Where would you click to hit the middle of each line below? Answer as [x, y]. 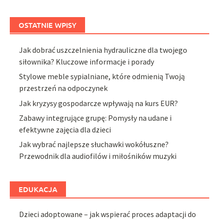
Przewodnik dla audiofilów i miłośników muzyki [98, 156]
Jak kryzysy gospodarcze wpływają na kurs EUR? [99, 103]
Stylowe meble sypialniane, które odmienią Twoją [102, 77]
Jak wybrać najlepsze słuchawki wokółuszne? [94, 144]
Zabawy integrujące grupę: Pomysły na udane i [96, 118]
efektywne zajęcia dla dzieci [65, 129]
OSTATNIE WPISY [47, 25]
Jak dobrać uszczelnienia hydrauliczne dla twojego [103, 50]
